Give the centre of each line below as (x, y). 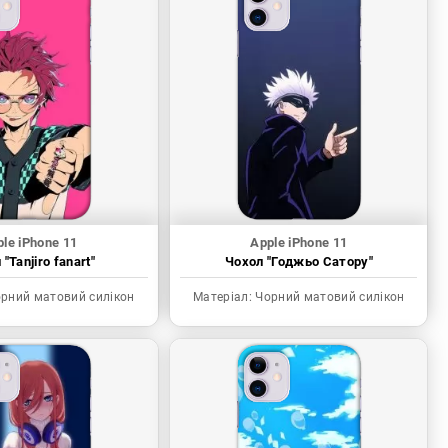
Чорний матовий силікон (328, 297)
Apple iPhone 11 (299, 243)
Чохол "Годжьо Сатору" (298, 262)
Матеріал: (223, 297)
